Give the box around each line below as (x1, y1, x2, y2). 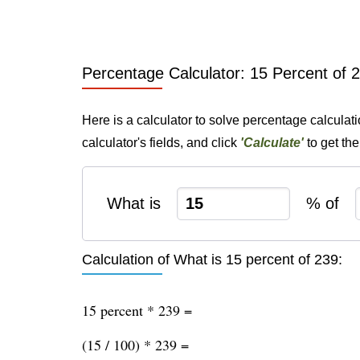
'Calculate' (240, 136, 304, 149)
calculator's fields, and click (82, 136, 240, 149)
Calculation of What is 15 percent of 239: (82, 252, 342, 268)
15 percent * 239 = (82, 301, 192, 320)
